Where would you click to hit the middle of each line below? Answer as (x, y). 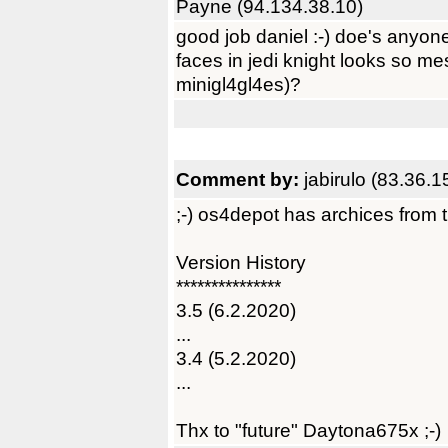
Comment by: (240, 179)
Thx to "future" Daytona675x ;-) (308, 430)
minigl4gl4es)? (238, 84)
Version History (241, 262)
